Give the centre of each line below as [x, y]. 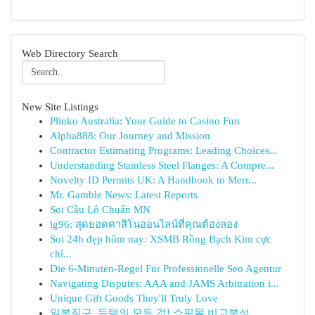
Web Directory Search [70, 53]
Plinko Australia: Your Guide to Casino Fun [145, 121]
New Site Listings [60, 107]
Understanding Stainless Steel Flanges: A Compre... [162, 165]
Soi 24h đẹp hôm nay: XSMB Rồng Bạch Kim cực [161, 239]
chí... [61, 254]
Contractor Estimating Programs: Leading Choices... [164, 150]
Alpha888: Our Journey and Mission [130, 136]
